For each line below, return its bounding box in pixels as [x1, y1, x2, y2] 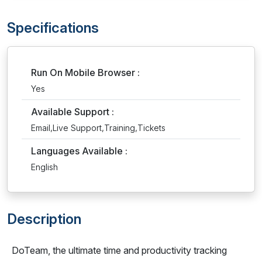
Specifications [7, 19, 99, 36]
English [31, 162, 58, 172]
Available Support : [31, 106, 114, 118]
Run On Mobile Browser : [31, 67, 140, 78]
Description [7, 211, 81, 227]
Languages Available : [31, 145, 127, 157]
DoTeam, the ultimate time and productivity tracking [12, 244, 227, 256]
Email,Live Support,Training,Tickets [31, 123, 166, 133]
